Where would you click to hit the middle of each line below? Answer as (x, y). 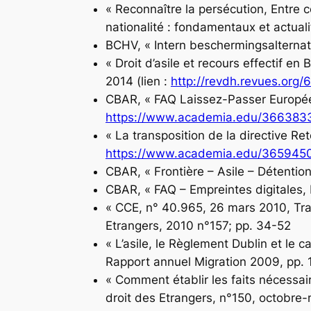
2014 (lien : (138, 81)
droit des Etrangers (159, 297)
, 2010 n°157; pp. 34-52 (225, 225)
